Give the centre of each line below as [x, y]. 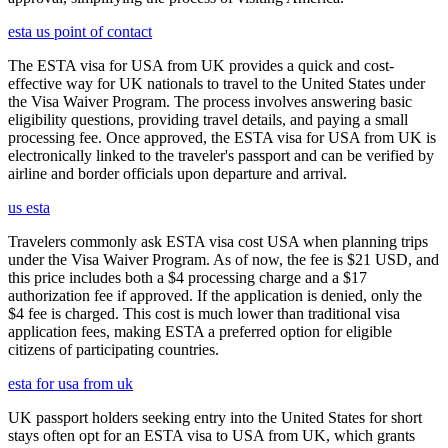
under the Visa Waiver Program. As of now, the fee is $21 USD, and [223, 260]
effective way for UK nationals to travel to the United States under [216, 84]
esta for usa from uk [70, 384]
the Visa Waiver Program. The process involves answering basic [210, 102]
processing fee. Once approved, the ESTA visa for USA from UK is [222, 138]
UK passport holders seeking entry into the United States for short [215, 418]
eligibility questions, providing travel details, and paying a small [208, 120]
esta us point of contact [80, 32]
